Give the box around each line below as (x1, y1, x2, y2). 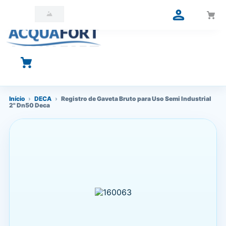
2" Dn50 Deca (9, 101, 50, 109)
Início (9, 95, 25, 102)
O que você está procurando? (6, 58, 120, 68)
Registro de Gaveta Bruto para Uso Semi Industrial (61, 95, 211, 102)
